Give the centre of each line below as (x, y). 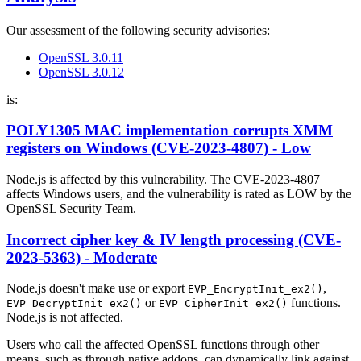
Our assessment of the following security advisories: (138, 30)
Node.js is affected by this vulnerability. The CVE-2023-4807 (163, 179)
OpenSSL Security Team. (71, 208)
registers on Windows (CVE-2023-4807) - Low (159, 148)
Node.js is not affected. (65, 317)
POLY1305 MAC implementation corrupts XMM (170, 131)
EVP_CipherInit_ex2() (223, 304)
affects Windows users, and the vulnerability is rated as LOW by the (179, 193)
